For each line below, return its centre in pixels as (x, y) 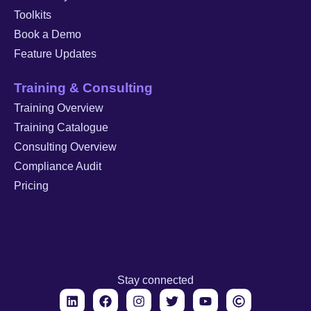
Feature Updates (55, 53)
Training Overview (59, 108)
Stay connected (155, 280)
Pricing (31, 185)
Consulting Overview (65, 146)
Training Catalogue (61, 127)
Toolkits (33, 15)
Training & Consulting (83, 87)
